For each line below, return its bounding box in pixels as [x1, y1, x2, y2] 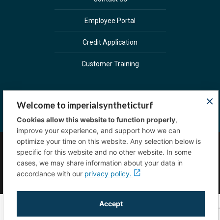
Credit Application [82, 38, 137, 46]
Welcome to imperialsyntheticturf [16, 100, 153, 110]
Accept [99, 199, 123, 208]
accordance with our [16, 169, 84, 178]
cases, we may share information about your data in [16, 159, 183, 167]
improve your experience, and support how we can [16, 126, 180, 135]
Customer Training [81, 59, 139, 68]
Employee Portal [84, 16, 136, 25]
